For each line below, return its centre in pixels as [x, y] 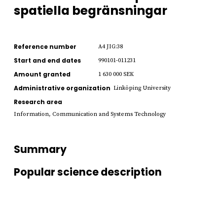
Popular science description [88, 172]
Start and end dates [47, 60]
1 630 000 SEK [116, 74]
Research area [38, 102]
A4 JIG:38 [110, 46]
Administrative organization [62, 88]
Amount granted [42, 74]
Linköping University [142, 88]
